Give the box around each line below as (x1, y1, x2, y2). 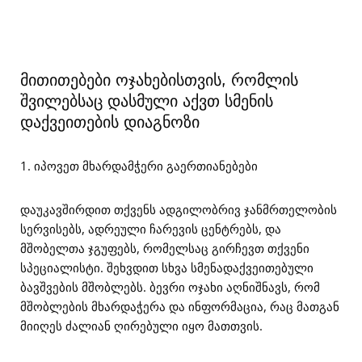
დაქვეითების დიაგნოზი (20, 111, 200, 132)
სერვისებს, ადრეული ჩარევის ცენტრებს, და (20, 221, 281, 237)
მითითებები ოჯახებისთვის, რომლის (20, 69, 298, 90)
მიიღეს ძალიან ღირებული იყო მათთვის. (20, 318, 263, 334)
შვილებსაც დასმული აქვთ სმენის (20, 90, 273, 111)
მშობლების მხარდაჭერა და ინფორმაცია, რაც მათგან (20, 298, 339, 314)
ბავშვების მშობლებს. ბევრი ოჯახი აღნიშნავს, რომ (20, 279, 320, 295)
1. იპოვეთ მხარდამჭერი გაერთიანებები (20, 158, 258, 174)
